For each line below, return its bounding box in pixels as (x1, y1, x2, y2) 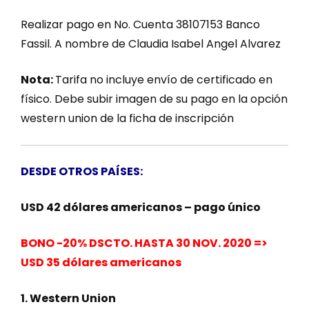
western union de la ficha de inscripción (21, 110, 234, 126)
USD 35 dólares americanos (21, 254, 181, 270)
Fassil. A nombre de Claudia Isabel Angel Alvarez (21, 35, 281, 52)
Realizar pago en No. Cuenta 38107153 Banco (21, 16, 260, 32)
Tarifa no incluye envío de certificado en (55, 71, 272, 88)
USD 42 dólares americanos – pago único (21, 199, 261, 215)
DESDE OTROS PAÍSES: (21, 163, 143, 179)
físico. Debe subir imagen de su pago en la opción (21, 90, 288, 107)
